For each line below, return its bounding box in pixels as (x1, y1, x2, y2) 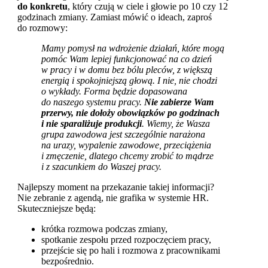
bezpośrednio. (41, 256, 94, 267)
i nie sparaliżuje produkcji (41, 118, 142, 129)
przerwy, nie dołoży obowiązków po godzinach (41, 108, 220, 118)
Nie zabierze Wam (144, 97, 214, 108)
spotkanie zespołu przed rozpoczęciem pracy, (41, 234, 211, 245)
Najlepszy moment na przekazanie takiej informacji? (17, 182, 214, 193)
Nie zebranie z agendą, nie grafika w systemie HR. (17, 193, 209, 203)
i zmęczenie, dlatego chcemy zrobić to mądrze (41, 151, 214, 162)
